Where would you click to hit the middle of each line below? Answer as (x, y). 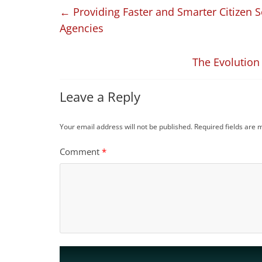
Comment (81, 152)
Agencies (82, 28)
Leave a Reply (100, 97)
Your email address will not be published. (126, 127)
